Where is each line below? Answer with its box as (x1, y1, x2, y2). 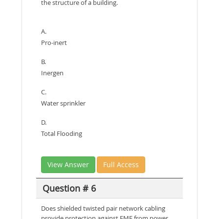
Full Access (103, 160, 139, 169)
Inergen (41, 68, 64, 77)
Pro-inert (41, 38, 67, 47)
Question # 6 (42, 182, 96, 194)
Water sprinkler (41, 99, 86, 108)
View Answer (47, 160, 89, 169)
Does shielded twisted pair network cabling (41, 204, 165, 213)
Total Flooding (41, 129, 82, 138)
